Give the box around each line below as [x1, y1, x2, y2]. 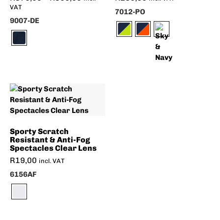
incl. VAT [39, 157, 64, 165]
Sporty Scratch [10, 126, 69, 136]
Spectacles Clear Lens [10, 143, 97, 153]
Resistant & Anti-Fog [10, 135, 90, 144]
